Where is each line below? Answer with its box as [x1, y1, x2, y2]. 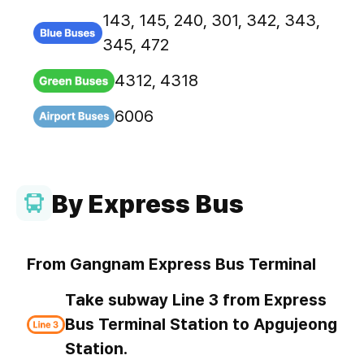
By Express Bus [51, 188, 244, 220]
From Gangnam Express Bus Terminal [26, 254, 316, 275]
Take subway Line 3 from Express [64, 290, 327, 310]
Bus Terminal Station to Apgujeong [64, 314, 337, 335]
